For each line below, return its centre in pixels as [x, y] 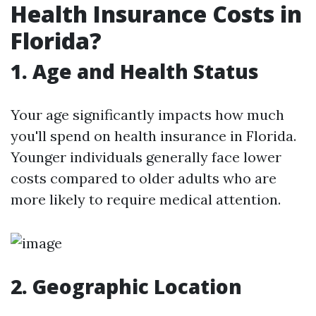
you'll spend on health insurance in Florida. [153, 136]
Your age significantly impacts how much [147, 115]
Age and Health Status [146, 71]
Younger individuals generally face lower [146, 157]
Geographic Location [137, 286]
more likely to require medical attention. [146, 199]
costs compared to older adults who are [144, 178]
